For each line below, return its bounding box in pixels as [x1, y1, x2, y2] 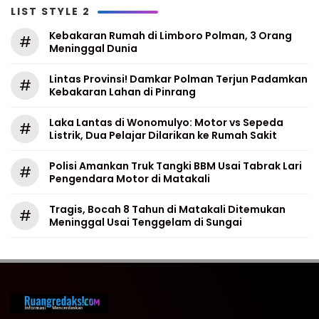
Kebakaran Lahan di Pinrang [49, 85, 196, 99]
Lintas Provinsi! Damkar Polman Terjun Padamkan [49, 72, 308, 86]
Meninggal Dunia [49, 41, 137, 56]
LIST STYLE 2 [11, 4, 90, 19]
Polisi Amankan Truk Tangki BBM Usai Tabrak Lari [49, 159, 302, 173]
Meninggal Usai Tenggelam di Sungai [49, 215, 242, 229]
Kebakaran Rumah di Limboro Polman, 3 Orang [49, 28, 292, 43]
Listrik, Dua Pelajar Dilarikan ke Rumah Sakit [49, 128, 277, 142]
